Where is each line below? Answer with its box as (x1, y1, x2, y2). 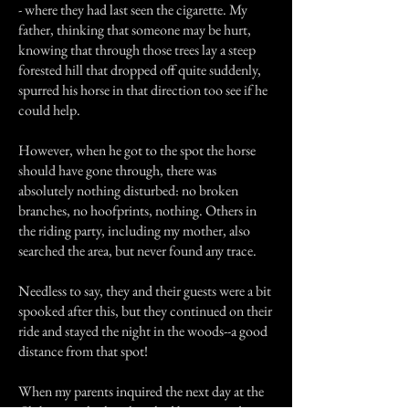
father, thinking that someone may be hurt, (18, 20, 251, 39)
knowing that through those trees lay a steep (18, 40, 256, 59)
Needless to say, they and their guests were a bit (18, 281, 271, 300)
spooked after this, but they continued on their (18, 301, 272, 320)
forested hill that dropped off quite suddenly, (18, 60, 261, 79)
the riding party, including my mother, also (18, 221, 250, 240)
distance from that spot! (18, 341, 148, 361)
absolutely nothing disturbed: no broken (18, 181, 238, 200)
